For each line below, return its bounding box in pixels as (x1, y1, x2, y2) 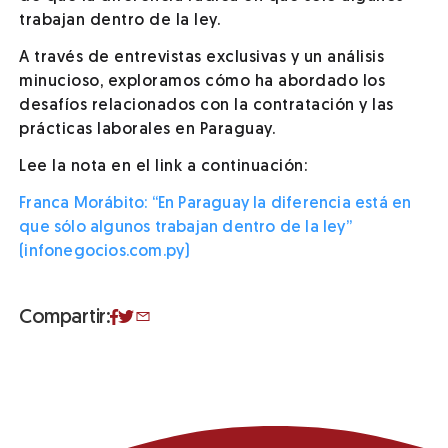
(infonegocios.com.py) (19, 243, 191, 260)
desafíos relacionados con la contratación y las (19, 97, 394, 114)
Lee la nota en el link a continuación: (19, 158, 308, 175)
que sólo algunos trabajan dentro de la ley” (19, 219, 352, 236)
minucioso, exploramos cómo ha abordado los (19, 73, 386, 90)
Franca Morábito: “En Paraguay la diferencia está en (19, 195, 412, 212)
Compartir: (19, 308, 111, 329)
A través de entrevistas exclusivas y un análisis (19, 49, 385, 66)
